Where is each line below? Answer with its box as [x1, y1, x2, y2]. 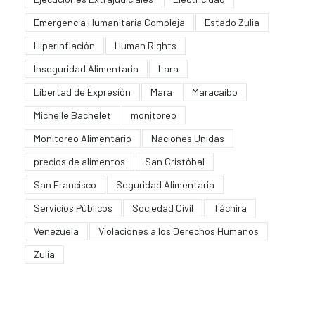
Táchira [212, 201, 247, 214]
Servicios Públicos [33, 201, 112, 214]
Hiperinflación [33, 39, 95, 51]
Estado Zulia [204, 15, 259, 28]
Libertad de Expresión [33, 85, 131, 98]
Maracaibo [191, 85, 238, 98]
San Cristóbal [144, 155, 205, 167]
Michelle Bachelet [33, 108, 111, 121]
